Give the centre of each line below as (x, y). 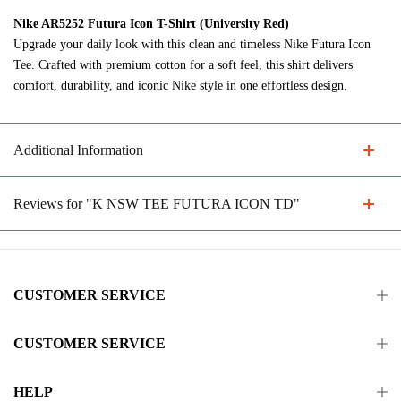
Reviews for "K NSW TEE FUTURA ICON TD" (157, 204)
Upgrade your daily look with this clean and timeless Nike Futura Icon (192, 44)
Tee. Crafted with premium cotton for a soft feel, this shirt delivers (183, 65)
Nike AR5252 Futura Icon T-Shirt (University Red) (151, 24)
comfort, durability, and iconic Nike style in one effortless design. (180, 85)
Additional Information (78, 150)
